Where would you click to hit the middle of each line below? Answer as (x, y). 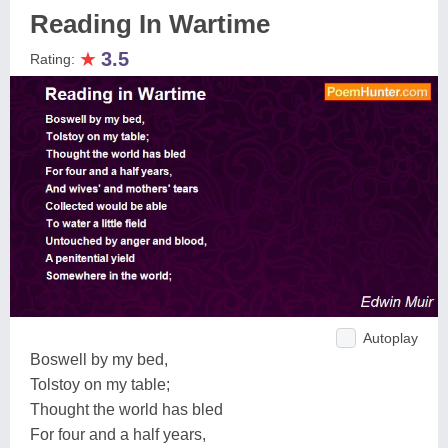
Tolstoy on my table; (100, 384)
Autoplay (390, 337)
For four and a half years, (118, 434)
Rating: (54, 59)
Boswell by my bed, (99, 359)
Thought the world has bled (126, 409)
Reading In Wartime (150, 24)
